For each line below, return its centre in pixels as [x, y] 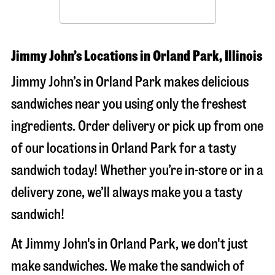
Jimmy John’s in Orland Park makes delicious [130, 82]
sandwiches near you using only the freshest [129, 104]
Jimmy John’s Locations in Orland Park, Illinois [137, 56]
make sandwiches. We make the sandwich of [128, 266]
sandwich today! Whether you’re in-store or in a [137, 170]
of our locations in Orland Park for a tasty [124, 148]
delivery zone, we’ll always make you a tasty [127, 192]
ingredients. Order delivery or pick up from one [137, 126]
